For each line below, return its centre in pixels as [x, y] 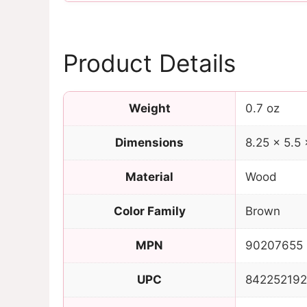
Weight [149, 108]
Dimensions [149, 142]
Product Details [149, 63]
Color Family [149, 211]
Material [149, 176]
